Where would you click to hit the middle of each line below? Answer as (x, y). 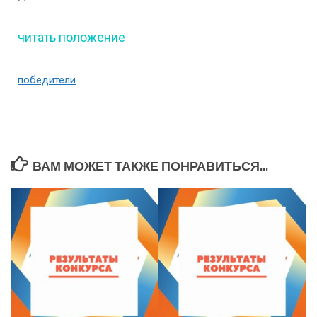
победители (47, 80)
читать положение (71, 37)
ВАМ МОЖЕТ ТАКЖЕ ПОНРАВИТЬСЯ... (150, 166)
